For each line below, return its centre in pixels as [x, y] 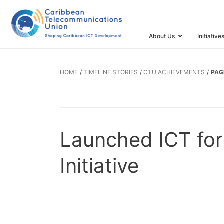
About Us [162, 36]
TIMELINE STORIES [111, 72]
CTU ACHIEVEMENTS [174, 72]
